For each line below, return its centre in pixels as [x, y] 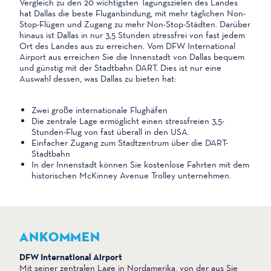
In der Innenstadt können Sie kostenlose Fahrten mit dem [140, 165]
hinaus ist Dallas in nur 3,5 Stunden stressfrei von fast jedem [132, 35]
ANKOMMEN [60, 237]
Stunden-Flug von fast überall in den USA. [110, 132]
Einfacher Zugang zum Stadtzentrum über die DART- [130, 143]
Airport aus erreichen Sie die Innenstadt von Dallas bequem [132, 57]
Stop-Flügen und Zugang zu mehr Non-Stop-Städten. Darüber [135, 24]
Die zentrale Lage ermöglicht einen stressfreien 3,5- [128, 121]
